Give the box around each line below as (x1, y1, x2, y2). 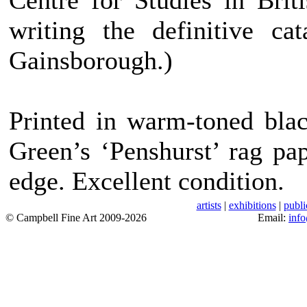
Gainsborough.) (9, 46, 173, 75)
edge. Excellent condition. (9, 167, 284, 195)
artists (196, 199, 221, 211)
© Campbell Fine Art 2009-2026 (5, 212, 147, 223)
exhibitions (228, 199, 276, 211)
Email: (258, 212, 288, 223)
